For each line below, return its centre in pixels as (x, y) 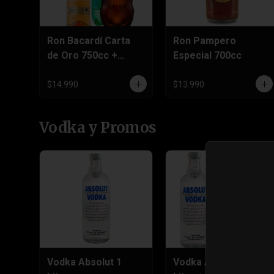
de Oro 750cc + (82, 55)
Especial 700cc (207, 55)
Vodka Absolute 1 (213, 262)
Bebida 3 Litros (82, 70)
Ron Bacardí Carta (89, 40)
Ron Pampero (205, 40)
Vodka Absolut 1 (84, 262)
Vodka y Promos (98, 128)
